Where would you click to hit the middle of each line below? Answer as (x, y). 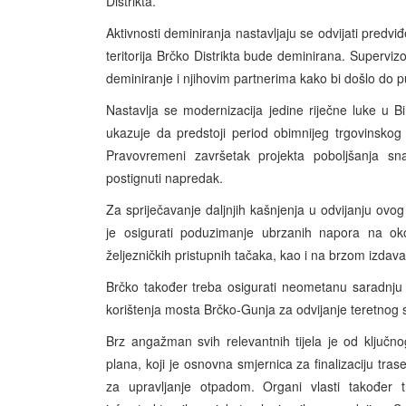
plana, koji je (145, 364)
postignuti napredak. (164, 178)
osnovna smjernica (238, 364)
